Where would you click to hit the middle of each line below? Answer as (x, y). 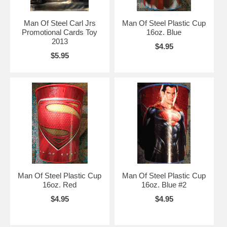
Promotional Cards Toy (60, 32)
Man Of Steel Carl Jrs (60, 23)
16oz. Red (60, 184)
